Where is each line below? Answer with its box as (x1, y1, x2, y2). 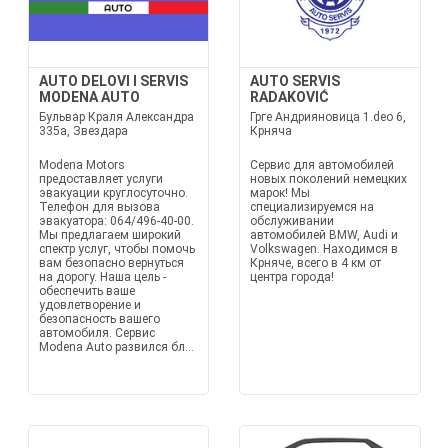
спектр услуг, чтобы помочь (38, 242, 195, 256)
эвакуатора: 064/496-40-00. (38, 214, 194, 228)
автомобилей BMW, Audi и (250, 228, 398, 242)
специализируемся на (250, 200, 374, 214)
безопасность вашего (38, 312, 160, 326)
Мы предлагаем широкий (38, 228, 181, 242)
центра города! (250, 270, 334, 284)
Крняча (250, 124, 292, 138)
